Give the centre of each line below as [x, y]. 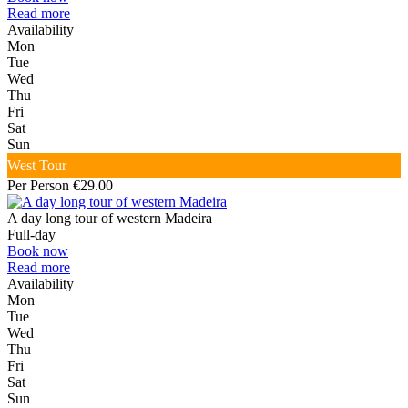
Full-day [31, 235]
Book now [38, 251]
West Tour [37, 166]
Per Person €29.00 [60, 186]
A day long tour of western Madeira [110, 219]
